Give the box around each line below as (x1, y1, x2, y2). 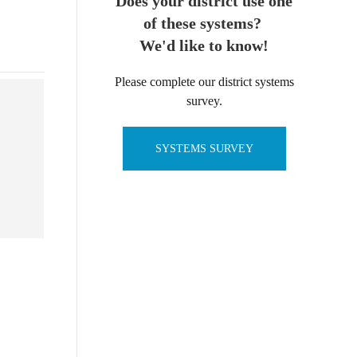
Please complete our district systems (114, 75, 294, 88)
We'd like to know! (139, 37, 269, 54)
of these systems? (143, 14, 265, 32)
